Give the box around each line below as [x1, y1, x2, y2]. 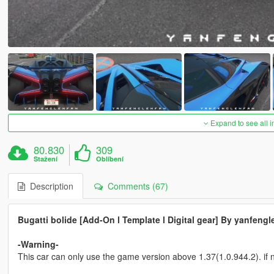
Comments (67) [102, 179, 168, 192]
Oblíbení [96, 154, 124, 163]
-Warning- [17, 237, 59, 250]
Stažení [34, 154, 58, 163]
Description [24, 179, 73, 192]
